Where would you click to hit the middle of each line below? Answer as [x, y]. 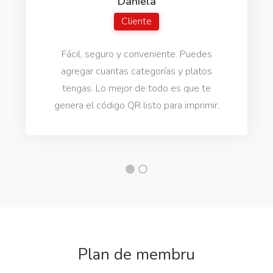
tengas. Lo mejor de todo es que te [137, 88]
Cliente [137, 21]
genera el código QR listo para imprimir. [136, 105]
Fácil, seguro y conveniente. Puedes [136, 54]
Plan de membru [136, 254]
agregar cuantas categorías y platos [137, 71]
